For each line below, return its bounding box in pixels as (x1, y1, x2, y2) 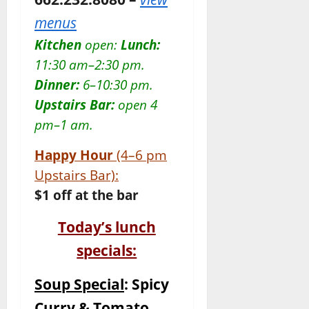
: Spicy (124, 274, 169, 294)
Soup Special (34, 274, 124, 294)
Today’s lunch (57, 217, 156, 237)
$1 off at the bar (34, 186, 139, 203)
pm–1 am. (34, 116, 93, 133)
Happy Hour (34, 146, 117, 163)
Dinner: (34, 76, 79, 93)
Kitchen (34, 36, 81, 53)
